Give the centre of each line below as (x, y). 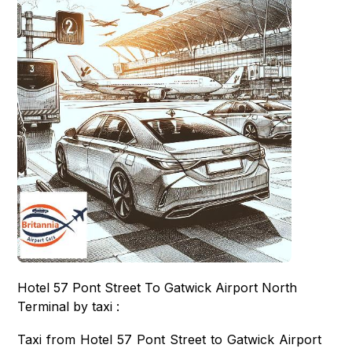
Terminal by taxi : (69, 307)
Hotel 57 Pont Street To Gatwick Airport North (158, 288)
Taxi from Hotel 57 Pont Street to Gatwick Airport (170, 340)
